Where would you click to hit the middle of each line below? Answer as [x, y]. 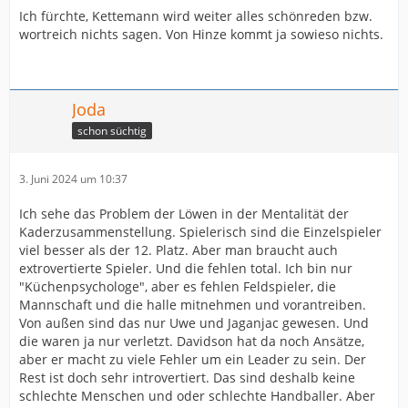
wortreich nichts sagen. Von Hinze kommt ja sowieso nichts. [201, 34]
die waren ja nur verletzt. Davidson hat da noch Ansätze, [192, 341]
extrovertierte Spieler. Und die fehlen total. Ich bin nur [186, 268]
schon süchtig [112, 130]
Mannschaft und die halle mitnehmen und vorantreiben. [193, 305]
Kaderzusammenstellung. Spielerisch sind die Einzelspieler [200, 232]
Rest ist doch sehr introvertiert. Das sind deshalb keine [187, 377]
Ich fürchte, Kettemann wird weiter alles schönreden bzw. [196, 16]
